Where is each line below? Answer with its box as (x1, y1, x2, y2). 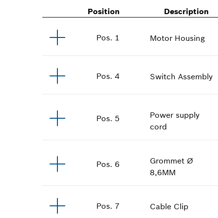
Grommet (150, 155, 185, 165)
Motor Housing (150, 33, 205, 43)
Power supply (150, 109, 200, 120)
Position (88, 6, 120, 16)
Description (164, 6, 209, 16)
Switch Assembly (150, 71, 213, 81)
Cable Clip (150, 201, 189, 211)
